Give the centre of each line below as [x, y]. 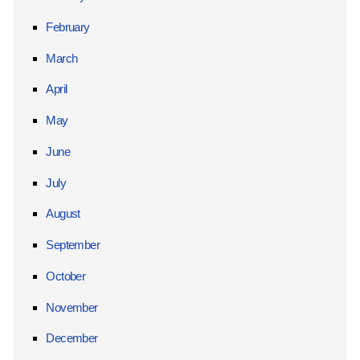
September [73, 245]
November [72, 307]
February [68, 27]
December [72, 338]
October [66, 276]
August [63, 214]
